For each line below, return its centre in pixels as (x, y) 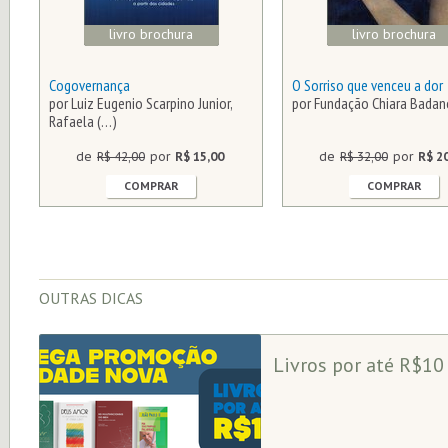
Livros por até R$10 (358, 365)
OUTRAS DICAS (91, 298)
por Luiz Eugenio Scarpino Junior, (140, 103)
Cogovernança (89, 85)
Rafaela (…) (83, 121)
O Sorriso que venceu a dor (367, 85)
